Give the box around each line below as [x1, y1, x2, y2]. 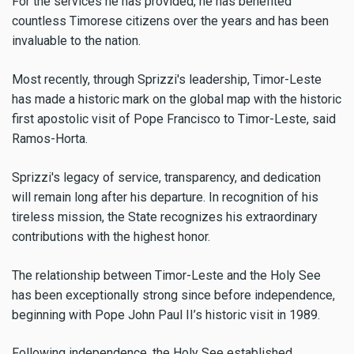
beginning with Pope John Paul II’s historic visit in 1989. [12, 307, 320, 322]
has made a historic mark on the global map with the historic [12, 91, 341, 107]
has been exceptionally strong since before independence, [12, 287, 335, 303]
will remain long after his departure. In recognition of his [12, 189, 318, 205]
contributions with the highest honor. [12, 228, 210, 244]
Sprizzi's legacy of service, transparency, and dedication [12, 169, 321, 185]
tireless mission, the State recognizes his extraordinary [12, 209, 318, 224]
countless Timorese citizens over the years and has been [12, 13, 329, 29]
